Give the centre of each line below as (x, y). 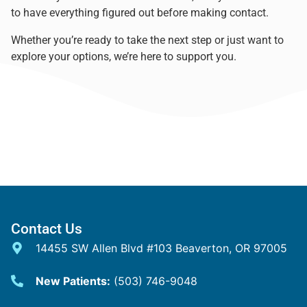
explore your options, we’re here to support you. (124, 56)
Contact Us (47, 229)
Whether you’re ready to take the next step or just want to (147, 40)
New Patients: (73, 281)
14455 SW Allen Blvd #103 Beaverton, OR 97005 (161, 248)
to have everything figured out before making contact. (140, 12)
